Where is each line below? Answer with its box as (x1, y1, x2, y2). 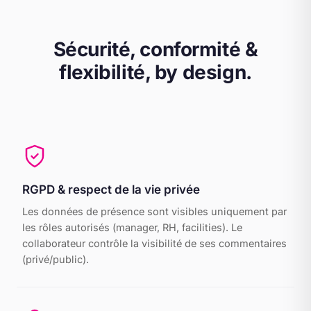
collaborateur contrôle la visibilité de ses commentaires (22, 237, 287, 249)
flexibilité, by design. (59, 60, 252, 84)
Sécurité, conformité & (53, 37, 258, 61)
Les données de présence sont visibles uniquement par (22, 205, 287, 217)
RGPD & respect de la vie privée (22, 183, 200, 196)
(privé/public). (22, 253, 89, 265)
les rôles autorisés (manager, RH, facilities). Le (22, 221, 242, 233)
